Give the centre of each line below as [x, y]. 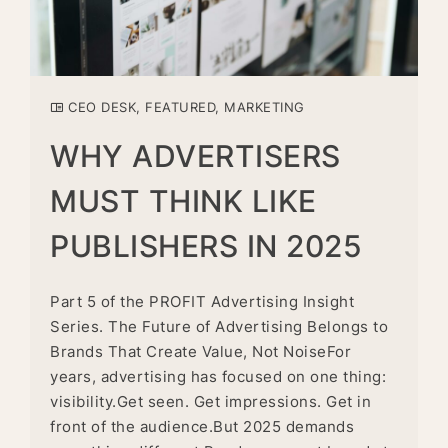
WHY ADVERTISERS [195, 156]
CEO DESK [102, 107]
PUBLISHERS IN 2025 [206, 246]
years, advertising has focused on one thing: [218, 377]
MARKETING [264, 107]
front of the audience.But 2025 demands [202, 427]
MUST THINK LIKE [183, 201]
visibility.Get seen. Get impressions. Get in [210, 402]
